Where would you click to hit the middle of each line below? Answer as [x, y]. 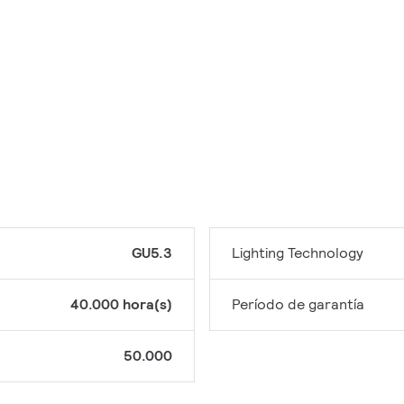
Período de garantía [298, 305]
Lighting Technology [298, 253]
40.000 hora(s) [121, 305]
